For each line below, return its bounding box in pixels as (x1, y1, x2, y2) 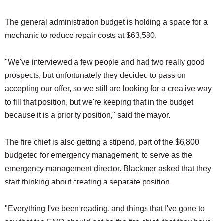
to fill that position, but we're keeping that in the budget (5, 97, 193, 106)
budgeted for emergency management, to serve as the (5, 150, 192, 159)
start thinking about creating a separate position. (5, 177, 174, 186)
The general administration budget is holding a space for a (5, 17, 208, 26)
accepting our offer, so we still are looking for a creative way (5, 84, 212, 93)
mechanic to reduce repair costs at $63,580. (5, 31, 157, 39)
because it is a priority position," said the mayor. (5, 110, 172, 119)
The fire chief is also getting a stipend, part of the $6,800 (5, 137, 199, 146)
